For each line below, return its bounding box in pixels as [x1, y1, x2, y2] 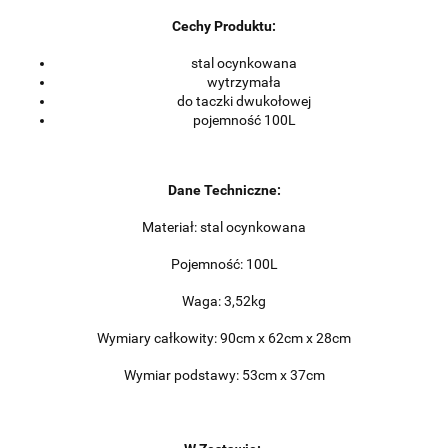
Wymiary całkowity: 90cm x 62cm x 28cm [97, 330, 351, 346]
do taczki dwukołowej [177, 93, 311, 109]
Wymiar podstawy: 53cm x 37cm [123, 367, 325, 383]
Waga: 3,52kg [182, 293, 266, 309]
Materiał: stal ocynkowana [142, 219, 306, 235]
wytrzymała [207, 74, 281, 90]
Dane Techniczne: [167, 182, 281, 198]
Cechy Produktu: [172, 18, 276, 34]
